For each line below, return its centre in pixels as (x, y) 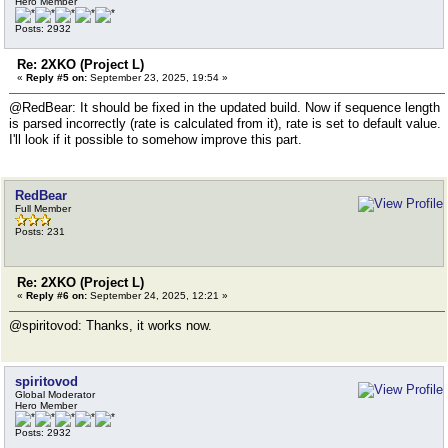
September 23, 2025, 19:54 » (157, 77)
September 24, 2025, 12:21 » (157, 295)
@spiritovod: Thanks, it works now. (110, 325)
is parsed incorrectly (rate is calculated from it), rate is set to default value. (225, 123)
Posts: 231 (40, 231)
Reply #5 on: (56, 77)
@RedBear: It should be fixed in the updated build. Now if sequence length (224, 107)
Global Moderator (55, 394)
